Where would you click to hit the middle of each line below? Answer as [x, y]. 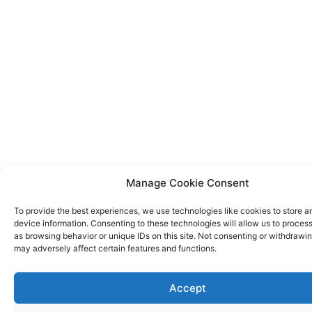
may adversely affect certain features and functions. [115, 248]
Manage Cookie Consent [187, 183]
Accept [187, 288]
